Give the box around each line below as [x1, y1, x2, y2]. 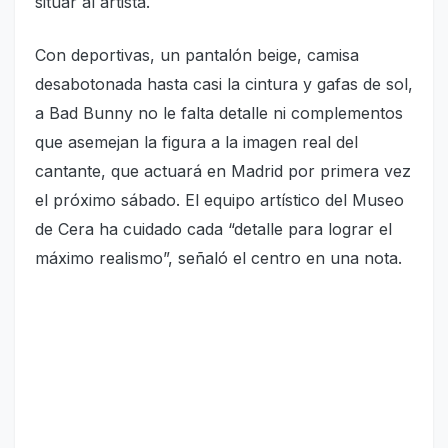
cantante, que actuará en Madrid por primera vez [35, 160, 411, 181]
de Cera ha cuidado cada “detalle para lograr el [35, 218, 392, 239]
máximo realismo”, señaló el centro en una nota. [35, 247, 402, 268]
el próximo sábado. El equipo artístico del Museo [35, 189, 404, 210]
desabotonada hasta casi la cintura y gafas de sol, [35, 73, 413, 94]
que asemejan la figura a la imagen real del [35, 131, 358, 152]
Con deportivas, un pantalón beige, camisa [35, 44, 359, 65]
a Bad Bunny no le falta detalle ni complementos [35, 102, 403, 123]
